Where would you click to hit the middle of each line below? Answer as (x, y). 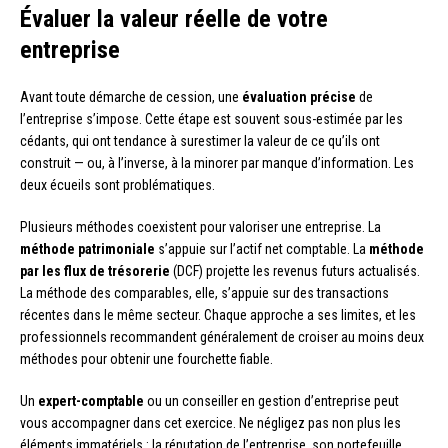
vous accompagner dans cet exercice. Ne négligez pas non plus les (210, 423)
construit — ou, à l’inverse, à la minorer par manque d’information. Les (217, 163)
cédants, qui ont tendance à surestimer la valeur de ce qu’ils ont (200, 141)
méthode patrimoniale (87, 249)
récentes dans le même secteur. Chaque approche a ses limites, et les (218, 315)
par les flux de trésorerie (95, 271)
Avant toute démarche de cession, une (131, 97)
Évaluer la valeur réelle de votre (174, 19)
